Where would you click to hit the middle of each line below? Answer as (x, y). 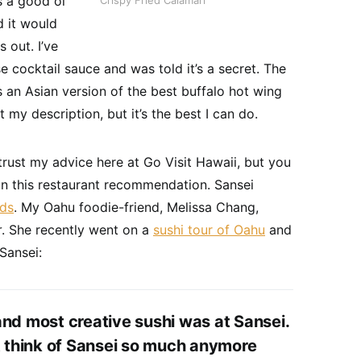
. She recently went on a (77, 230)
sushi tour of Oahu (209, 230)
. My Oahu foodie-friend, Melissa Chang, (136, 207)
